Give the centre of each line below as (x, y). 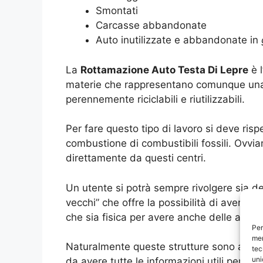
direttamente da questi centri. (136, 158)
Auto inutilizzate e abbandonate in (178, 40)
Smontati (117, 11)
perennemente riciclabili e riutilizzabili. (155, 99)
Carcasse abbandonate (151, 26)
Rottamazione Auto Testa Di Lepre (164, 70)
